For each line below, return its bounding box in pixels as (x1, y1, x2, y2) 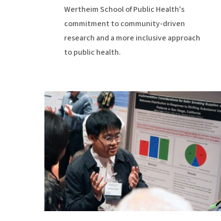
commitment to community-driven (64, 18, 185, 29)
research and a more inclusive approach (64, 32, 200, 43)
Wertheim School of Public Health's (64, 3, 184, 15)
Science (44, 121, 72, 132)
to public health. (64, 46, 121, 58)
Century (44, 107, 72, 118)
